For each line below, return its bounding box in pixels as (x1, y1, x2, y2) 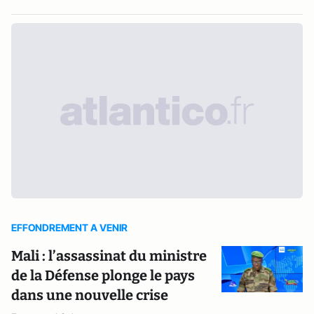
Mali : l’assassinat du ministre (11, 247, 207, 264)
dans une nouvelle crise (11, 287, 168, 303)
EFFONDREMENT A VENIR (11, 221, 128, 233)
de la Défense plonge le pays (11, 267, 195, 284)
